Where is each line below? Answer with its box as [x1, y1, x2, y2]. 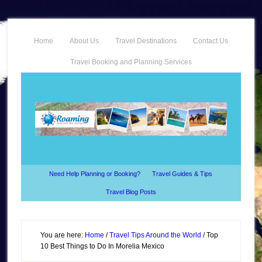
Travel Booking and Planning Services [70, 58, 192, 66]
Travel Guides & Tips [152, 170, 213, 177]
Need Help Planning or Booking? [49, 170, 141, 177]
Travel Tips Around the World [109, 231, 201, 239]
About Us [69, 37, 99, 45]
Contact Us [192, 37, 228, 45]
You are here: [40, 231, 85, 239]
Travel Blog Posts [105, 188, 156, 195]
